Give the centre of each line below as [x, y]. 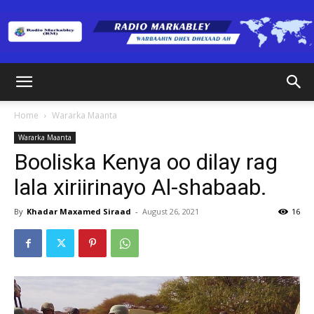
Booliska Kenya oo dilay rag [146, 162]
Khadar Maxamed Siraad [79, 211]
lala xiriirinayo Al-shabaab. [141, 187]
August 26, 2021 [171, 211]
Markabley [180, 146]
